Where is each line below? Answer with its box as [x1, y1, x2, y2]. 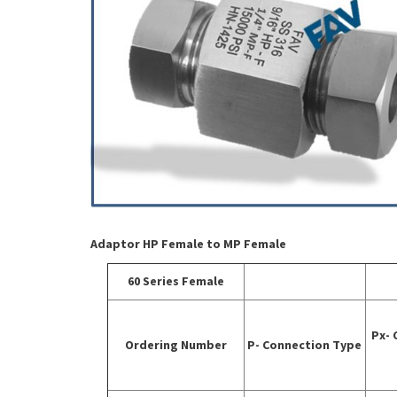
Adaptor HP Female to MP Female [90, 236, 286, 253]
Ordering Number [124, 336, 227, 353]
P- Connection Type [247, 336, 362, 353]
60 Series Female [127, 272, 224, 289]
